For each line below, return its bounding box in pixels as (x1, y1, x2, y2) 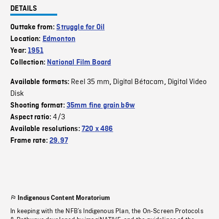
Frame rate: (10, 137, 50, 145)
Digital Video (167, 77, 207, 88)
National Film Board (47, 59, 111, 67)
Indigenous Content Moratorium (18, 195, 110, 202)
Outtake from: (10, 23, 57, 32)
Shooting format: (10, 102, 66, 110)
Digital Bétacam (113, 77, 164, 88)
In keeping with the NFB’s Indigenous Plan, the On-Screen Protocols (10, 208, 203, 215)
